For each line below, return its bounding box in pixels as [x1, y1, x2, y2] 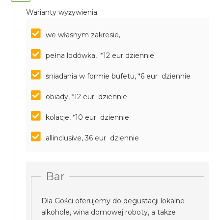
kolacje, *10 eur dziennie [46, 113, 130, 122]
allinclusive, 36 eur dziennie [46, 134, 139, 142]
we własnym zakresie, [46, 30, 121, 39]
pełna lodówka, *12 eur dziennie [46, 51, 155, 60]
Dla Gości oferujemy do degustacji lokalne [41, 196, 185, 205]
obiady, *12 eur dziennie [46, 92, 128, 101]
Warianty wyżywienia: [26, 8, 99, 17]
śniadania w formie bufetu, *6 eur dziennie [46, 72, 191, 81]
